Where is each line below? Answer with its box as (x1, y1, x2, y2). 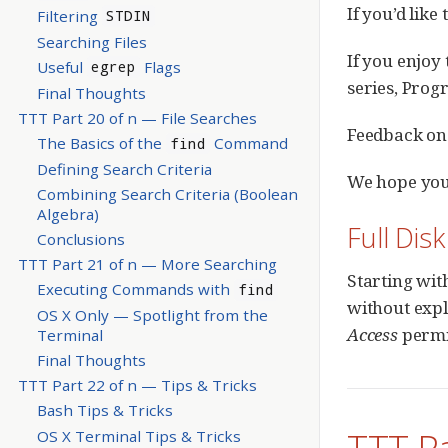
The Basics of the (36, 132, 166, 153)
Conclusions (36, 229, 125, 250)
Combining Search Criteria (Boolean (36, 184, 298, 205)
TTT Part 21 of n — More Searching (17, 254, 277, 275)
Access (347, 323, 398, 346)
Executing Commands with (36, 279, 234, 300)
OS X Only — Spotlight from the (36, 305, 268, 326)
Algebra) (36, 204, 99, 225)
